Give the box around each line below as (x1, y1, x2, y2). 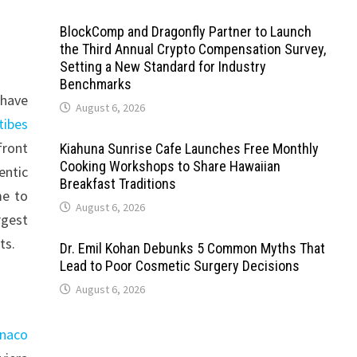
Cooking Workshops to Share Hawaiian (59, 158, 280, 175)
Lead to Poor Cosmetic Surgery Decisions (59, 257, 300, 275)
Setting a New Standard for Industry (59, 58, 266, 76)
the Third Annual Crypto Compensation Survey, (59, 41, 326, 58)
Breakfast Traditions (59, 175, 176, 193)
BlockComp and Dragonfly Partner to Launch (59, 23, 312, 41)
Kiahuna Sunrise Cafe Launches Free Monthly (59, 140, 319, 158)
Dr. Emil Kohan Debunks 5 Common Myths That (59, 240, 325, 257)
